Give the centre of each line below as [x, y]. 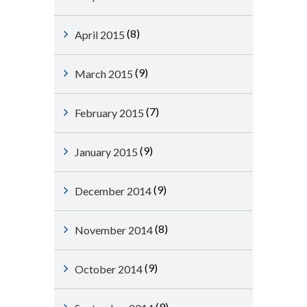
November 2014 [114, 230]
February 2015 [109, 113]
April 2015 [100, 35]
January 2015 [106, 152]
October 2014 [109, 269]
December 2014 [113, 191]
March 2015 [104, 74]
